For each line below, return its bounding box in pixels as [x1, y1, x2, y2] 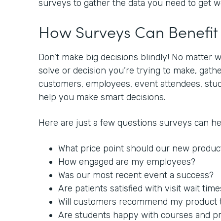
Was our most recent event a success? [58, 170, 216, 181]
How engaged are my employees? [58, 156, 198, 168]
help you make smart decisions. [38, 92, 168, 103]
